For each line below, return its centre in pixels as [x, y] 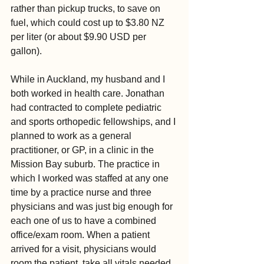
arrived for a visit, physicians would [85, 249]
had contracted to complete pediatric [87, 108]
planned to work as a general [72, 136]
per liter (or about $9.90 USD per [80, 37]
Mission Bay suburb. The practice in [86, 164]
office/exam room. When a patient [81, 235]
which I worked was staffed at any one [91, 179]
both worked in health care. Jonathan [89, 94]
